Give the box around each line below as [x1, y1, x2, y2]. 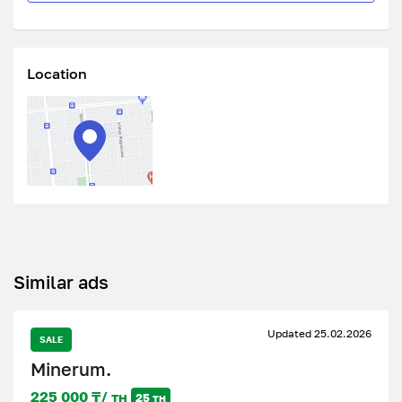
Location [27, 65, 87, 83]
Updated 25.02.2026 [267, 327, 371, 340]
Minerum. [31, 358, 111, 380]
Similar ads [13, 271, 109, 293]
